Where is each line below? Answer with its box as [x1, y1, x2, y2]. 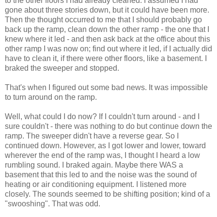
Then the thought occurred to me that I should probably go [5, 15, 202, 24]
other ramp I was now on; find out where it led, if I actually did [5, 44, 212, 53]
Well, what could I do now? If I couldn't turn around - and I [5, 112, 200, 121]
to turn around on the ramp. [5, 93, 97, 101]
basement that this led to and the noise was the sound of [5, 170, 197, 179]
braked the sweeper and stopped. [5, 63, 119, 72]
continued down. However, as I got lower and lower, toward [5, 141, 206, 150]
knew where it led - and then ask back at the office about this [5, 34, 210, 43]
